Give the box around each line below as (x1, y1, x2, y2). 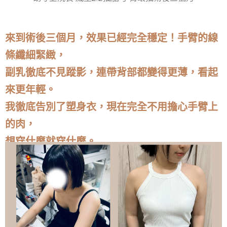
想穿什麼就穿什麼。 (5, 135, 96, 147)
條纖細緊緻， (5, 49, 66, 61)
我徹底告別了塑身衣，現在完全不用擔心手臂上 (5, 101, 218, 112)
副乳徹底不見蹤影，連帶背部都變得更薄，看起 (5, 66, 218, 78)
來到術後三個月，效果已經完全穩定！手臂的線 (5, 32, 218, 44)
